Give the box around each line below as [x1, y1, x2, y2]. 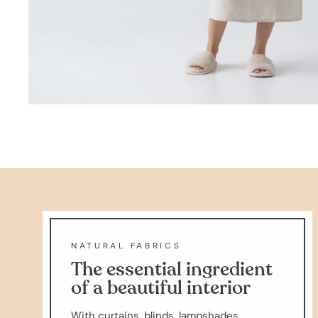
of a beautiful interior [71, 275, 251, 300]
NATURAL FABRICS [71, 240, 182, 252]
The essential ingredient [71, 257, 273, 282]
